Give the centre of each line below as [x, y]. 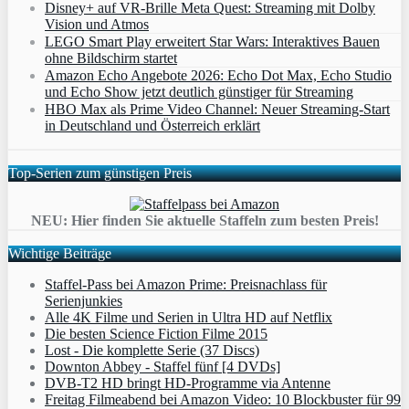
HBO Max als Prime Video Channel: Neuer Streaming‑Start [217, 110]
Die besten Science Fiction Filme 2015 [156, 334]
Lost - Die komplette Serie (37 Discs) [152, 351]
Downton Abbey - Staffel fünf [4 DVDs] [163, 367]
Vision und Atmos [97, 25]
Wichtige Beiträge [60, 254]
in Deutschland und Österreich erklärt [152, 126]
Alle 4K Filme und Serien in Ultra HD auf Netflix [189, 318]
